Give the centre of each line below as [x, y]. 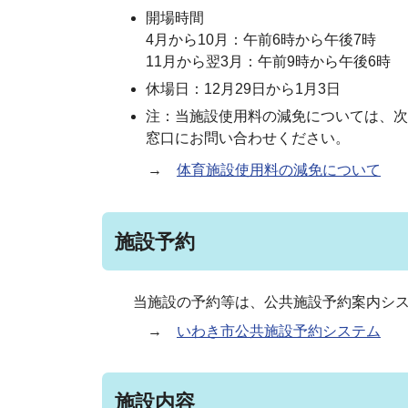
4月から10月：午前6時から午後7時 [261, 39]
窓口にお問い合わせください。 [248, 138]
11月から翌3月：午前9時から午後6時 [268, 61]
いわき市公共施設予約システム [279, 331]
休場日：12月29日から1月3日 [243, 88]
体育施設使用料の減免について [279, 170]
